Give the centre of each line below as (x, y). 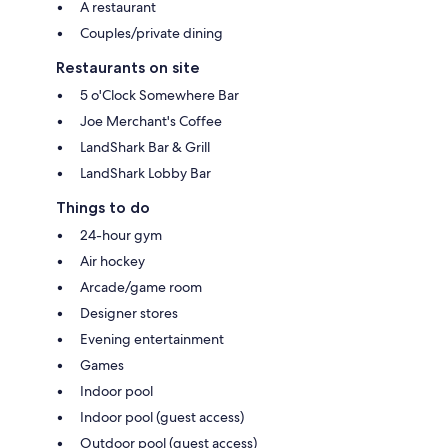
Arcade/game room (141, 286)
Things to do (103, 207)
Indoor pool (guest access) (162, 416)
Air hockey (112, 260)
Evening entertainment (152, 338)
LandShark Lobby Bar (145, 172)
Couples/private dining (151, 32)
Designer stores (129, 312)
